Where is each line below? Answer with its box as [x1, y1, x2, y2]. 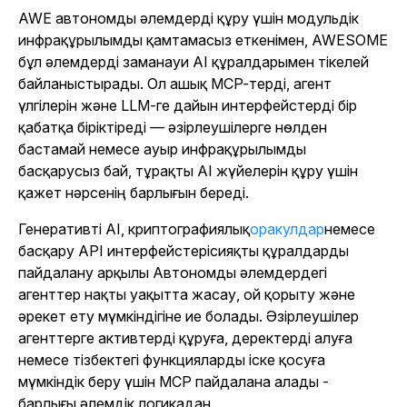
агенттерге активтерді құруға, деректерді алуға [18, 329, 352, 348]
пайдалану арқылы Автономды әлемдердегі [18, 263, 327, 283]
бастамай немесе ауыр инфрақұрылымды [18, 140, 306, 159]
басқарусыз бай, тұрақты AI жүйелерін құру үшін [18, 162, 358, 181]
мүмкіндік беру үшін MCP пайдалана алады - [18, 372, 329, 392]
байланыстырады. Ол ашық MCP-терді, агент [18, 74, 332, 94]
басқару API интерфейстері [18, 242, 210, 261]
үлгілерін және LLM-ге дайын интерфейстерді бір [18, 96, 357, 115]
